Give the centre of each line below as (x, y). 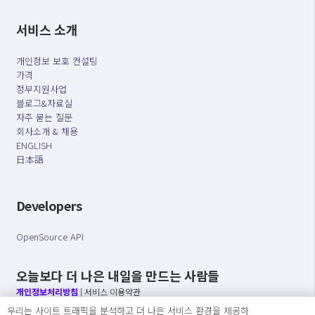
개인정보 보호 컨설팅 (57, 61)
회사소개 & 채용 (47, 131)
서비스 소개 (47, 29)
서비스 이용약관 (112, 291)
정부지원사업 (41, 89)
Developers (49, 205)
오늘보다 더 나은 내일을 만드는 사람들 (117, 275)
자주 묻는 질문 (44, 117)
